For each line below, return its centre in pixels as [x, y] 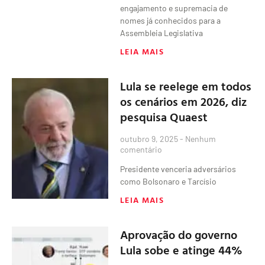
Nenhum [200, 138]
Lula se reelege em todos [186, 85]
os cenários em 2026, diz [184, 101]
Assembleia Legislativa [162, 33]
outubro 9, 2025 [150, 138]
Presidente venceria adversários [178, 169]
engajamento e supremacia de [174, 8]
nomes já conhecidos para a [171, 20]
